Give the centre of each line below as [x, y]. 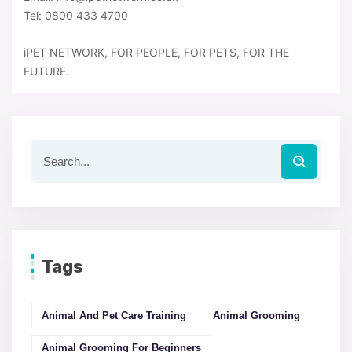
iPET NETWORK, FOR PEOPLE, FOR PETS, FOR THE [156, 53]
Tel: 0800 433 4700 [76, 16]
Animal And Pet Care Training [114, 316]
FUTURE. [46, 71]
